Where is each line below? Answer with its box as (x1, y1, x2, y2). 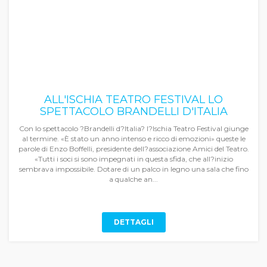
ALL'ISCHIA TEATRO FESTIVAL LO (44, 93, 223, 106)
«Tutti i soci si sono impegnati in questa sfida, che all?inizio (34, 154, 233, 163)
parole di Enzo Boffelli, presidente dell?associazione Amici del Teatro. (18, 144, 249, 153)
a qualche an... (109, 175, 158, 184)
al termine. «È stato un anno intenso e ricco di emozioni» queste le (21, 134, 246, 143)
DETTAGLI (113, 218, 154, 226)
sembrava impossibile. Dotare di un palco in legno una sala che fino (18, 164, 249, 173)
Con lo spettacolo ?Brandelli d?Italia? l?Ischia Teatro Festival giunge (18, 124, 249, 133)
